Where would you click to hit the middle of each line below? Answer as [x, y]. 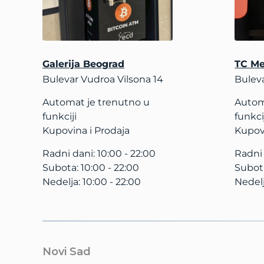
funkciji [60, 116]
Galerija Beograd [83, 64]
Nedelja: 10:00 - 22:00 [92, 182]
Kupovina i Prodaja [86, 131]
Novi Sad [67, 252]
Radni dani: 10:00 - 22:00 [99, 154]
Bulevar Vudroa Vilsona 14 [103, 79]
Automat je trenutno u [96, 102]
